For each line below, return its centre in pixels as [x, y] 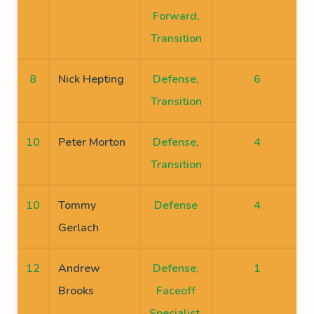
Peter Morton [92, 142]
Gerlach [78, 228]
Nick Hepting [91, 79]
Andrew [79, 268]
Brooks [76, 291]
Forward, [176, 16]
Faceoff [176, 291]
